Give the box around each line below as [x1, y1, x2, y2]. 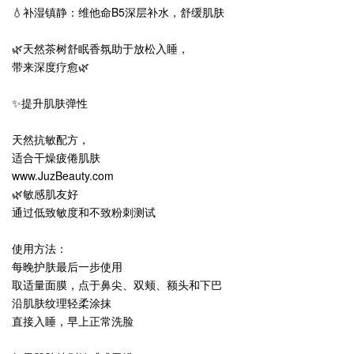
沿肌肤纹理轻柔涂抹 [12, 295, 111, 311]
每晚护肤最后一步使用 [12, 258, 122, 274]
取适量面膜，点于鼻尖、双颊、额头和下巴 [12, 277, 222, 292]
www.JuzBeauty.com [12, 168, 114, 183]
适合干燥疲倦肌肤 [12, 149, 100, 165]
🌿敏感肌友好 [12, 186, 78, 201]
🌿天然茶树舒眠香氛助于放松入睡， [12, 40, 189, 56]
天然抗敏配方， [12, 131, 89, 147]
